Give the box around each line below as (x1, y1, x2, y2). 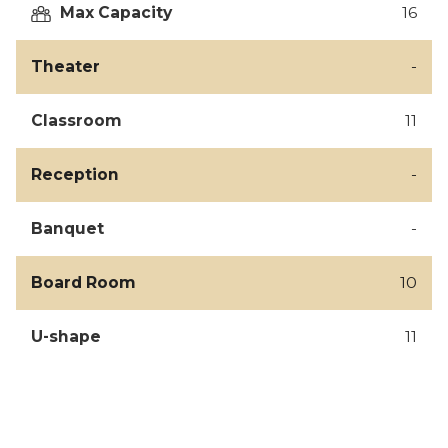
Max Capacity (60, 3, 172, 23)
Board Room (31, 273, 136, 293)
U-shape (31, 327, 101, 347)
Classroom (31, 111, 122, 131)
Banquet (31, 219, 104, 239)
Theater (31, 57, 100, 77)
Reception (31, 165, 119, 185)
